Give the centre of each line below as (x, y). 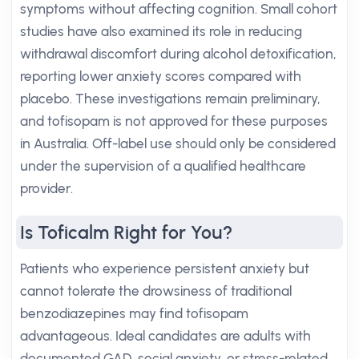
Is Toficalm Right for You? (126, 232)
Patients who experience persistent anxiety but (165, 268)
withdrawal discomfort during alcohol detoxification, (178, 54)
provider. (46, 188)
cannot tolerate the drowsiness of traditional (156, 291)
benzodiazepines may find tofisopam (134, 313)
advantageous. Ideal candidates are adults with (165, 336)
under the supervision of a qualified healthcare (163, 166)
